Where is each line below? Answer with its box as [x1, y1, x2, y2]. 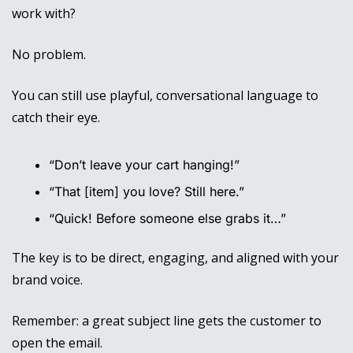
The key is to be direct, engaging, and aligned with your [12, 249, 339, 267]
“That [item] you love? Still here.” [49, 184, 244, 200]
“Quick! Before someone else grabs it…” [49, 210, 286, 227]
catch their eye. [12, 109, 100, 127]
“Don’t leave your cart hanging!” [49, 157, 240, 173]
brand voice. [12, 271, 86, 289]
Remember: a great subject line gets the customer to [12, 312, 321, 330]
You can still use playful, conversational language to [12, 87, 318, 105]
